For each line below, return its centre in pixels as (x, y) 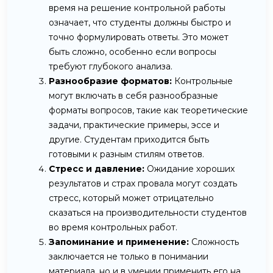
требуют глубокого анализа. (111, 66)
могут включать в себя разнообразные (133, 95)
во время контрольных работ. (113, 227)
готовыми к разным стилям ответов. (126, 154)
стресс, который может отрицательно (131, 198)
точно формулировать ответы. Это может (139, 37)
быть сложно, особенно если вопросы (133, 51)
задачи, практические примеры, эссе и (134, 125)
